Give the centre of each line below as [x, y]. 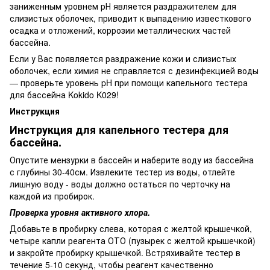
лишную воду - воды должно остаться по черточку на [120, 184]
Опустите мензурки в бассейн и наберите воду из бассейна [132, 160]
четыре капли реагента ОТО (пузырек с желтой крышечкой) [133, 241]
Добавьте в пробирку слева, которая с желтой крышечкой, [131, 229]
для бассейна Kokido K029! [64, 94]
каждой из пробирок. [52, 196]
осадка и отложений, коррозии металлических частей [120, 30]
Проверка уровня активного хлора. [80, 212]
